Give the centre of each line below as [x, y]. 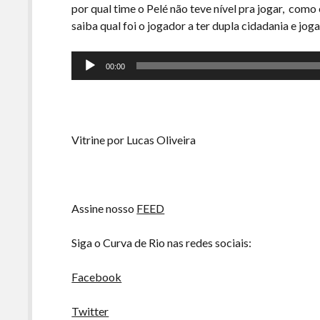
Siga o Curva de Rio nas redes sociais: [162, 242]
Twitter [90, 311]
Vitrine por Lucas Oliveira [134, 140]
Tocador [92, 59]
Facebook [97, 277]
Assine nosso [104, 208]
